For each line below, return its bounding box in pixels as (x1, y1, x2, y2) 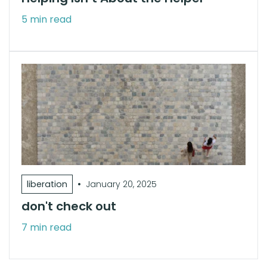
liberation (27, 178, 67, 190)
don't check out (21, 197, 116, 215)
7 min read (21, 220, 72, 234)
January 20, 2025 (86, 178, 157, 190)
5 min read (21, 12, 72, 26)
